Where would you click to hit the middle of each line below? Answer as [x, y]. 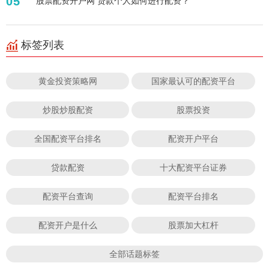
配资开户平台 [194, 139]
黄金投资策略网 [68, 81]
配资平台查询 [68, 196]
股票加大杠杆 [194, 225]
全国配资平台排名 [68, 139]
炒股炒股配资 [68, 110]
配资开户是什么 [68, 225]
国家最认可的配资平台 [194, 81]
